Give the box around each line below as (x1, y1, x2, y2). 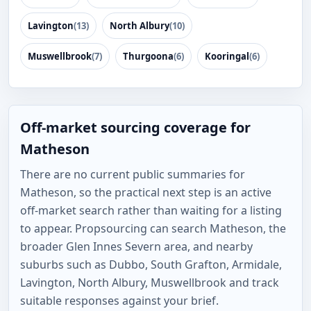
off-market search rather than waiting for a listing (20, 203, 282, 218)
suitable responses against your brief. (20, 293, 219, 308)
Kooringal (205, 50, 249, 62)
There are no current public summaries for (20, 167, 245, 182)
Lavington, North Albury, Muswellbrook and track (20, 275, 279, 290)
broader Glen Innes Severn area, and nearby (20, 239, 253, 254)
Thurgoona (123, 50, 174, 62)
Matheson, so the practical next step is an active (20, 185, 271, 200)
